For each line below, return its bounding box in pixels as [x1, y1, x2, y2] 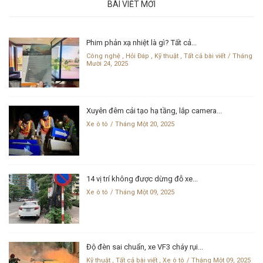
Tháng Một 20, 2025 [115, 120, 174, 128]
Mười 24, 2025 [86, 59, 128, 68]
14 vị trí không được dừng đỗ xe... [86, 174, 198, 183]
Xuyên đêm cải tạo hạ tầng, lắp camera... [86, 106, 222, 115]
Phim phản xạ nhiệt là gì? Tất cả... [86, 38, 197, 47]
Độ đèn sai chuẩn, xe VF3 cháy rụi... [86, 242, 203, 251]
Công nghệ [86, 52, 120, 60]
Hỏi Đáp [126, 52, 149, 60]
